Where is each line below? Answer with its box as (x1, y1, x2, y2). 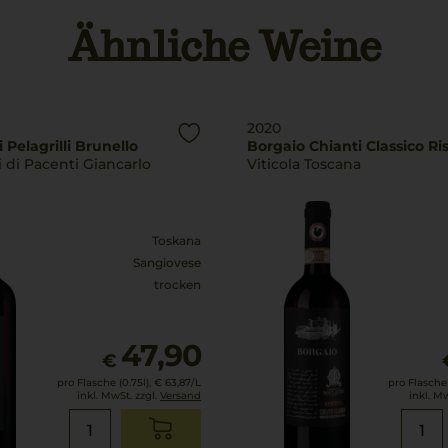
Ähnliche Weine (67, 20, 381, 72)
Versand (160, 389, 201, 402)
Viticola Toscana (247, 155, 361, 173)
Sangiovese (133, 255, 201, 270)
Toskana (152, 233, 201, 248)
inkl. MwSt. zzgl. (77, 389, 160, 402)
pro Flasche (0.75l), (57, 376, 151, 389)
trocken (154, 277, 201, 292)
